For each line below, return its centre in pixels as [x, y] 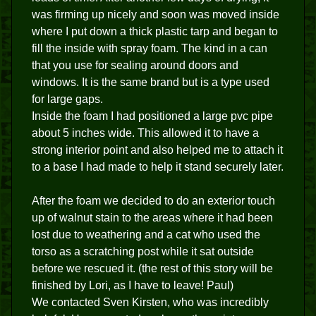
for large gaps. [67, 99]
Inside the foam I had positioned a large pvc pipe [152, 116]
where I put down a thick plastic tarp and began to [155, 32]
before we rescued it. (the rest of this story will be [152, 269]
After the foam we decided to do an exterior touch [153, 201]
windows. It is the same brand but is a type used [151, 83]
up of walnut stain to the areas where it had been [152, 218]
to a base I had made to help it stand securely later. [158, 167]
